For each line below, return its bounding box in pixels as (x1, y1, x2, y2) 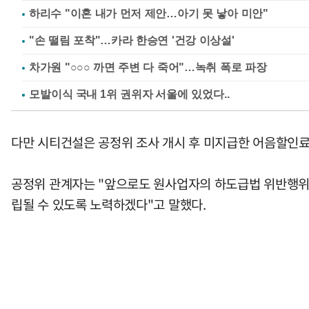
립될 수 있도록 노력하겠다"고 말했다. (11, 194, 206, 214)
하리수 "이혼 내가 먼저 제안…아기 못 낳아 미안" (29, 7, 268, 19)
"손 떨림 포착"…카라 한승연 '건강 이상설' (29, 34, 235, 46)
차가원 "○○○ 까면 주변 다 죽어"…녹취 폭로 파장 (29, 61, 267, 73)
